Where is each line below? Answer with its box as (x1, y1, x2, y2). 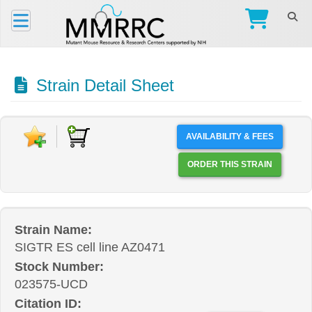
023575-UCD (15, 277, 88, 291)
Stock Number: (15, 260, 104, 274)
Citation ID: (15, 297, 81, 311)
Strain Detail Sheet (31, 76, 174, 95)
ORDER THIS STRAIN (240, 159, 272, 169)
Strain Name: (15, 223, 92, 237)
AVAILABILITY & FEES (185, 132, 274, 141)
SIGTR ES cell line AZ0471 (15, 240, 165, 254)
